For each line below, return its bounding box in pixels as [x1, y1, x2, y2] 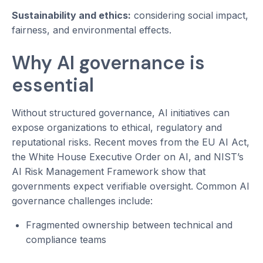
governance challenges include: [12, 195, 153, 207]
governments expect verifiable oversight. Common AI [12, 180, 249, 193]
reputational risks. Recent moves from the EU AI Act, [12, 136, 249, 149]
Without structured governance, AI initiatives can [12, 107, 230, 119]
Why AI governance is [12, 50, 205, 76]
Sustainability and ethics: [12, 9, 131, 22]
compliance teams [26, 234, 106, 246]
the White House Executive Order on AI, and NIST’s [12, 151, 244, 163]
